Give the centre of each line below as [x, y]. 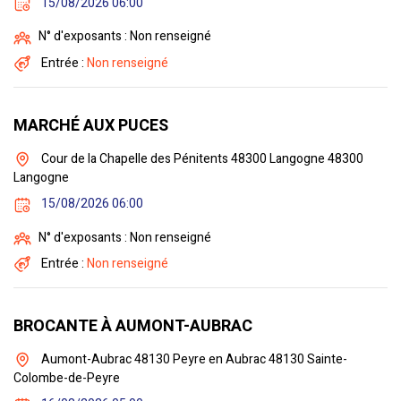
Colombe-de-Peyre [67, 379]
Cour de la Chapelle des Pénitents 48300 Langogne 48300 [201, 159]
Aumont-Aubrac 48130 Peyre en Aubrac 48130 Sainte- [193, 360]
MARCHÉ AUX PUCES [91, 126]
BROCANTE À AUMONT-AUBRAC [133, 327]
